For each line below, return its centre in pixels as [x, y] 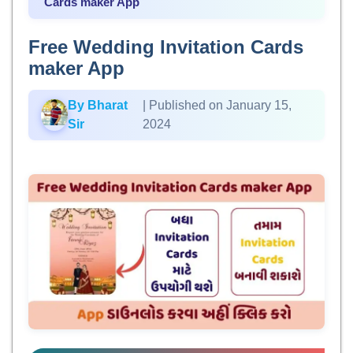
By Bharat [97, 105]
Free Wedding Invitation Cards [166, 47]
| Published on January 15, [217, 105]
